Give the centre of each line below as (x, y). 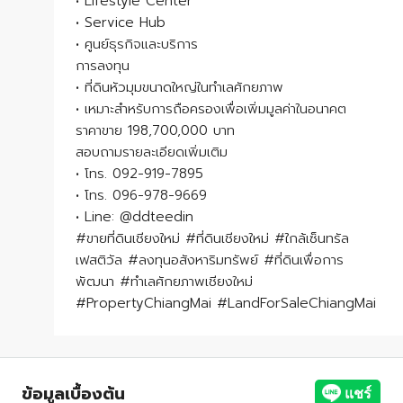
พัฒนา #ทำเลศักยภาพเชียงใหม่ (164, 282)
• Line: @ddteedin (134, 217)
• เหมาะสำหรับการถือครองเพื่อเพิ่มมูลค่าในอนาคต (211, 109)
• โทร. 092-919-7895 (139, 174)
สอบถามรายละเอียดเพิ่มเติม (152, 152)
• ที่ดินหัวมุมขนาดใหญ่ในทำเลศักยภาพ (179, 88)
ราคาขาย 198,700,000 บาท (155, 131)
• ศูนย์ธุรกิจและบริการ (137, 45)
